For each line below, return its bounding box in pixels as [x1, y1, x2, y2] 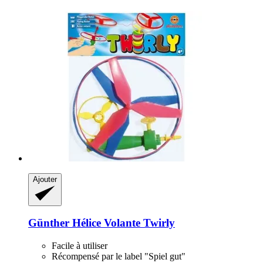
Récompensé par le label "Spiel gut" [52, 251, 186, 262]
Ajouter [33, 174, 57, 184]
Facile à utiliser [52, 241, 107, 251]
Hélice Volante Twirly [69, 217, 175, 230]
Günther [28, 217, 69, 230]
